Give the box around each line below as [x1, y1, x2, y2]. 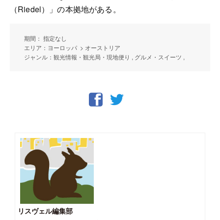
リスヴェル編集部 [18, 205, 73, 216]
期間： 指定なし [24, 33, 67, 42]
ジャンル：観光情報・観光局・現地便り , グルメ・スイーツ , [24, 52, 186, 61]
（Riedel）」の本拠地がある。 [10, 3, 121, 15]
